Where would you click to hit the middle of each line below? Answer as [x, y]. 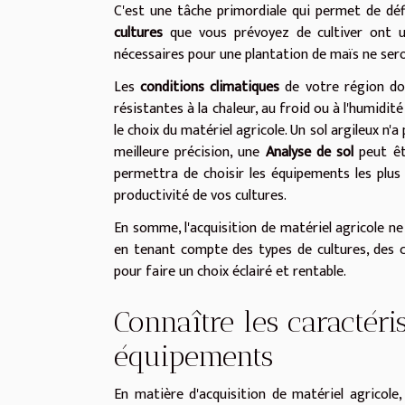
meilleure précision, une [190, 152]
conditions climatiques [210, 87]
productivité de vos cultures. [200, 195]
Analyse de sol [310, 152]
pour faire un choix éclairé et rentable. [230, 271]
